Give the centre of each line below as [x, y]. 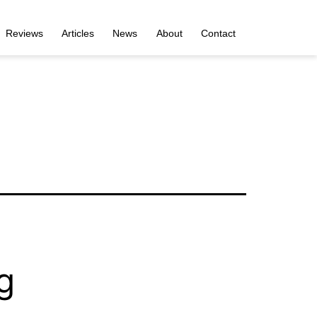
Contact [218, 33]
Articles [77, 33]
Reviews [24, 33]
